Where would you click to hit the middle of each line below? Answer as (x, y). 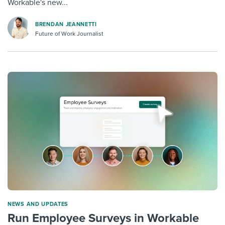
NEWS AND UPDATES (38, 204)
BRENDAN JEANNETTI (66, 25)
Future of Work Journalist (69, 34)
